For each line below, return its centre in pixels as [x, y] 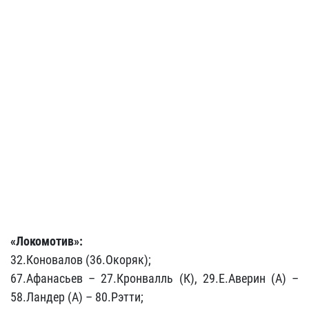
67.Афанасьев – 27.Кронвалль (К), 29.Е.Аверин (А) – [154, 278]
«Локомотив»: [47, 241]
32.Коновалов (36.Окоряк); [81, 260]
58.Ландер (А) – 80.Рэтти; [77, 297]
